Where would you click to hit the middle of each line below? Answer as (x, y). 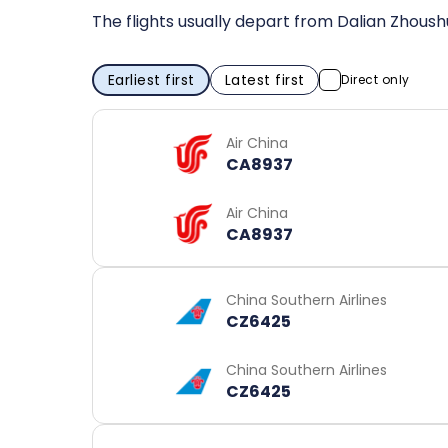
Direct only (375, 79)
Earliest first (151, 79)
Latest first (264, 79)
